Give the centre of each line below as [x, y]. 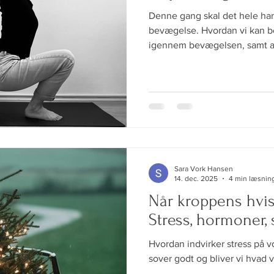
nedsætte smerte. [186, 60]
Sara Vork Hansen [204, 168]
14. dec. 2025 [196, 179]
